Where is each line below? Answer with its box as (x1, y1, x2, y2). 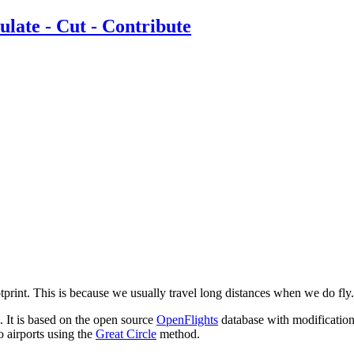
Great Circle (96, 327, 156, 341)
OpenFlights (156, 313, 218, 327)
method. (156, 327, 200, 341)
